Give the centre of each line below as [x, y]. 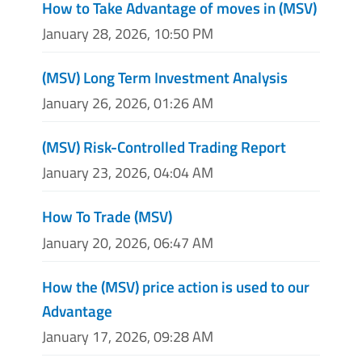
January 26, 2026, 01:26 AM [128, 103]
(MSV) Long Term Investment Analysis [165, 77]
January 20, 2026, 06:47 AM [128, 242]
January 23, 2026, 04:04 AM [128, 173]
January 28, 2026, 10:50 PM [128, 33]
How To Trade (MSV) [107, 217]
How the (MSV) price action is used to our [176, 286]
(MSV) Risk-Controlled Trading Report [164, 147]
